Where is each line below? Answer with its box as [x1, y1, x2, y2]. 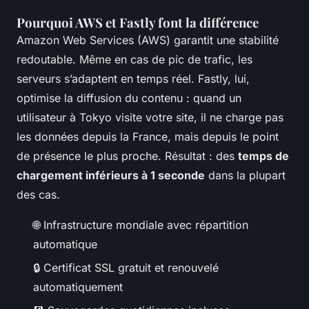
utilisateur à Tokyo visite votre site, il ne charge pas [17, 110, 283, 124]
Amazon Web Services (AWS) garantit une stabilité [17, 32, 279, 47]
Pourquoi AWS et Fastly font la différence [17, 13, 259, 31]
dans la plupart [205, 168, 286, 182]
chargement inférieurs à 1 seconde [17, 168, 205, 182]
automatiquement [33, 279, 123, 294]
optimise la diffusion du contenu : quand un [17, 90, 241, 105]
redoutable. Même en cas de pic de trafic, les [17, 52, 252, 66]
